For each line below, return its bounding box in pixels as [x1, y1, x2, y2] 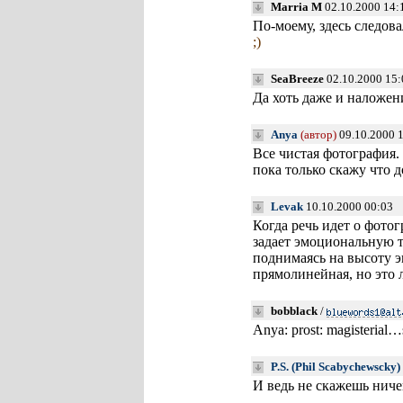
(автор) [300, 128, 336, 141]
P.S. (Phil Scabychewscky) [270, 360, 400, 373]
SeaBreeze [270, 72, 324, 85]
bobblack [270, 304, 318, 318]
